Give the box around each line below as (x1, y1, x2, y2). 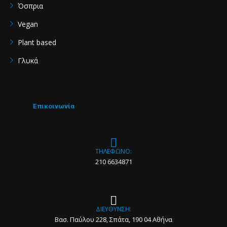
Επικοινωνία (33, 102, 74, 110)
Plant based (18, 37, 56, 48)
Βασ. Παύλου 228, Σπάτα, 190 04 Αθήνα (55, 215, 172, 224)
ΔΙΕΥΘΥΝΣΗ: (96, 205, 131, 214)
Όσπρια (18, 1, 43, 11)
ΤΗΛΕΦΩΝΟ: (95, 147, 132, 156)
